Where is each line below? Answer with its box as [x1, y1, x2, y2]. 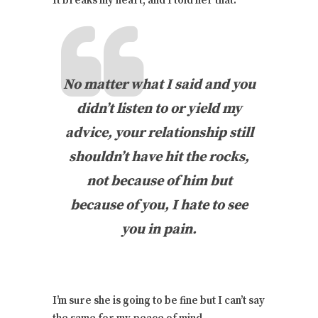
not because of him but [86, 172, 232, 191]
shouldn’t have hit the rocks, [69, 148, 249, 167]
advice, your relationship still [65, 124, 253, 143]
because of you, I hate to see [70, 197, 248, 215]
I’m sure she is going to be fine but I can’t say [53, 294, 265, 308]
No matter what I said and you [62, 76, 256, 94]
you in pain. [121, 221, 197, 239]
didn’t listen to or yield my [76, 100, 242, 119]
